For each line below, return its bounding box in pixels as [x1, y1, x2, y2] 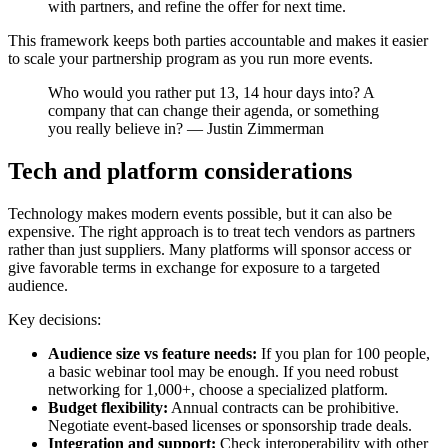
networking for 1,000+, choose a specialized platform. [48, 380, 388, 398]
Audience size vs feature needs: [48, 344, 257, 362]
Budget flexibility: [48, 398, 168, 416]
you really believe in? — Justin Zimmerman [48, 119, 324, 137]
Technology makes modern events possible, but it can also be [8, 204, 392, 222]
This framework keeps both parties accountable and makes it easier [8, 31, 428, 49]
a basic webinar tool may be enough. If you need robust [48, 362, 398, 380]
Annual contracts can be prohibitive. [168, 398, 399, 416]
